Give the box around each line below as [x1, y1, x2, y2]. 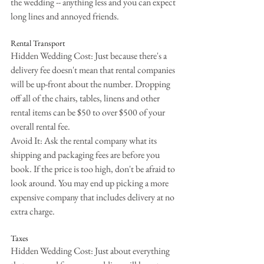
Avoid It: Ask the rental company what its [11, 134, 159, 147]
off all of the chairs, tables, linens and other [11, 91, 161, 104]
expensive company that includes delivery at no [11, 190, 176, 203]
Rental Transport [11, 37, 65, 48]
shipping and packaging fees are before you [11, 148, 161, 161]
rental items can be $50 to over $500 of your [11, 105, 167, 118]
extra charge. [11, 204, 55, 217]
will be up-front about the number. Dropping [11, 77, 172, 90]
